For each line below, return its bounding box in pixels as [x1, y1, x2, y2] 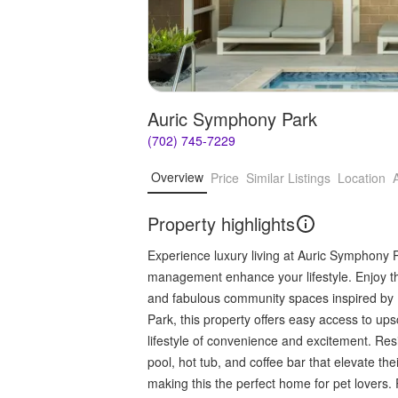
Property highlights [147, 210, 295, 236]
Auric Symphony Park [147, 105, 317, 131]
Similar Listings [246, 169, 330, 187]
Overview [151, 168, 203, 187]
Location [338, 169, 386, 187]
